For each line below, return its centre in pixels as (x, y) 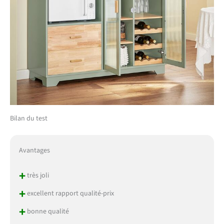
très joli (37, 176)
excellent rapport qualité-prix (69, 194)
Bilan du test (29, 119)
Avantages (34, 151)
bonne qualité (47, 212)
